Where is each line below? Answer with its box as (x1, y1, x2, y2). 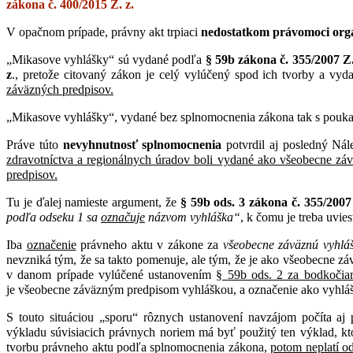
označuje (101, 210, 145, 224)
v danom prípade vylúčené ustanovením (6, 267, 217, 281)
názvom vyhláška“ (145, 210, 240, 224)
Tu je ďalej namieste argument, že (6, 195, 180, 209)
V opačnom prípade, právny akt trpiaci (6, 24, 201, 39)
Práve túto (6, 137, 63, 151)
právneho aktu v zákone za (76, 237, 223, 251)
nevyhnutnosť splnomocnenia (62, 137, 222, 151)
